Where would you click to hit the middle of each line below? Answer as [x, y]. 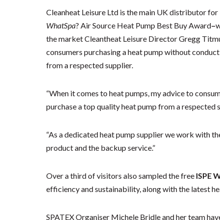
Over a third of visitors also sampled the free [121, 176]
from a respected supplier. [90, 65]
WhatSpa [61, 26]
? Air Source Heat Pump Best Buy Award [144, 26]
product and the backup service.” [101, 148]
